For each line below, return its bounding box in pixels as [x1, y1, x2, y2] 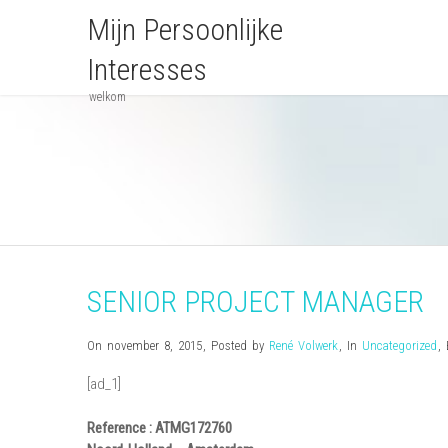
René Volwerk [269, 338, 338, 353]
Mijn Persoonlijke [87, 12, 283, 47]
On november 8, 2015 [87, 338, 202, 353]
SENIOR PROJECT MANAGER [87, 284, 424, 319]
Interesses [87, 52, 207, 87]
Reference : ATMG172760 [87, 419, 232, 437]
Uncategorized [362, 338, 437, 353]
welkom [89, 90, 126, 104]
